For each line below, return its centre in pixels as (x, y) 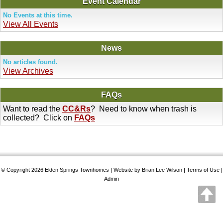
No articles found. (30, 62)
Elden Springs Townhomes (77, 170)
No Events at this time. (38, 15)
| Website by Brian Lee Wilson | (148, 170)
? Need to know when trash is (144, 109)
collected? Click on (39, 118)
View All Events (31, 24)
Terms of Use (203, 170)
